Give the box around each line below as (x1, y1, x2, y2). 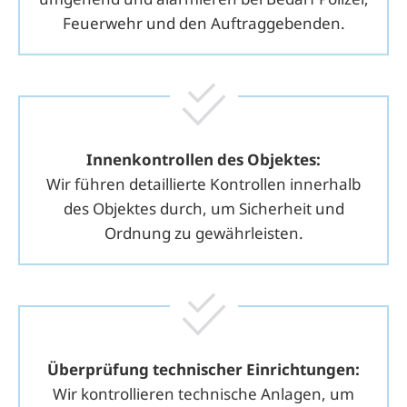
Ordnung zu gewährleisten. (104, 222, 303, 243)
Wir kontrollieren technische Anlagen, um (53, 382, 354, 404)
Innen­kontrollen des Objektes (86, 148, 316, 170)
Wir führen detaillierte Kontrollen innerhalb (46, 173, 361, 194)
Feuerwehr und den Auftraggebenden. (62, 12, 345, 34)
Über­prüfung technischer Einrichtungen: (47, 358, 360, 380)
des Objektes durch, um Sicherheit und (63, 197, 344, 219)
